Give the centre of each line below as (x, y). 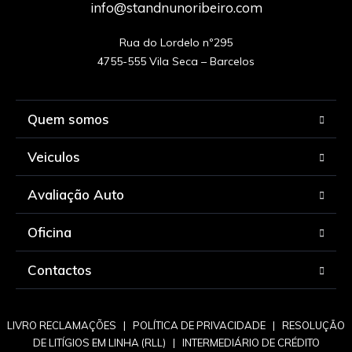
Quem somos (68, 119)
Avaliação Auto (76, 194)
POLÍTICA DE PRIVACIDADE (199, 325)
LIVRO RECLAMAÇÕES (62, 325)
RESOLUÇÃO (313, 325)
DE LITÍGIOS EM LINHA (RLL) (99, 342)
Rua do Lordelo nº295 (176, 42)
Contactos (60, 269)
